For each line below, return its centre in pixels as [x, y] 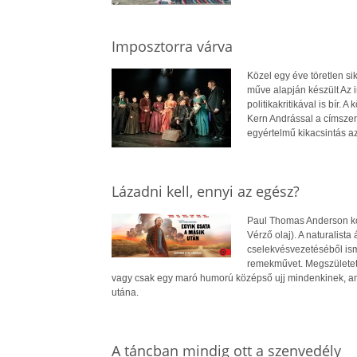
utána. [125, 292]
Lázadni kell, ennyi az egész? [205, 191]
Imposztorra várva [172, 46]
